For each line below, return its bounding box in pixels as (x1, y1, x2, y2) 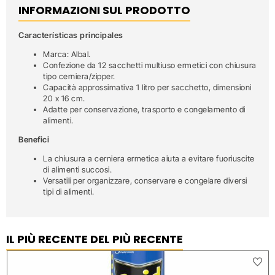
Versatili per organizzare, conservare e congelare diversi (43, 176, 247, 185)
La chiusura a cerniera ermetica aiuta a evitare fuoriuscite (43, 153, 255, 163)
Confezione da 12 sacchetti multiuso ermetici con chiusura (43, 60, 257, 70)
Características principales (18, 30, 123, 40)
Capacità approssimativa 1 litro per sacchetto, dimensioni (43, 82, 252, 92)
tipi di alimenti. (43, 187, 95, 196)
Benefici (18, 134, 49, 144)
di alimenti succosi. (43, 165, 112, 174)
